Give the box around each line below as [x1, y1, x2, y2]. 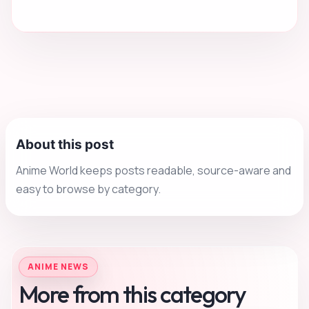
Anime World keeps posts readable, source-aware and [16, 163, 291, 179]
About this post [16, 137, 114, 153]
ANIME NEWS [28, 261, 89, 273]
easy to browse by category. [16, 181, 161, 197]
